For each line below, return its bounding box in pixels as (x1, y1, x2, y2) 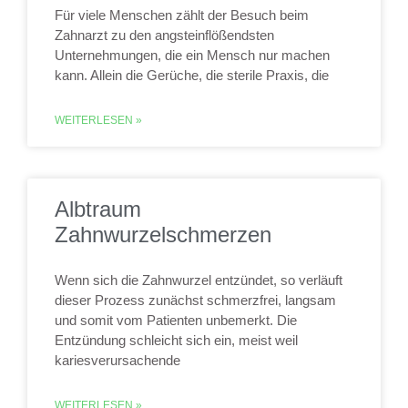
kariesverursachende (55, 352, 180, 368)
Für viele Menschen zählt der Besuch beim (55, 7, 309, 23)
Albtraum (55, 197, 141, 221)
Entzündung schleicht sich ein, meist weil (55, 332, 298, 348)
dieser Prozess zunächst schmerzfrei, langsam (55, 292, 336, 308)
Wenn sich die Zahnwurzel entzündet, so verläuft (55, 272, 342, 288)
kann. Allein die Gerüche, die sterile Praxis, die (55, 67, 329, 83)
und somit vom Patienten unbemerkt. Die (55, 312, 297, 328)
